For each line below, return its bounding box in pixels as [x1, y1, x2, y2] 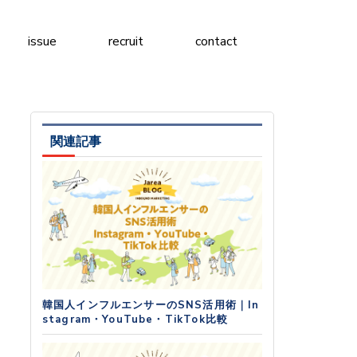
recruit [108, 33, 144, 51]
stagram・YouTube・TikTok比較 [41, 312, 229, 328]
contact [195, 33, 238, 51]
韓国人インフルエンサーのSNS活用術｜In [41, 298, 260, 313]
